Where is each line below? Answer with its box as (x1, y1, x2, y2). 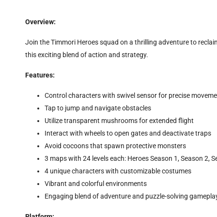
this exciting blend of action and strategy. (25, 51, 148, 59)
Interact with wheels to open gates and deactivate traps (45, 129, 211, 138)
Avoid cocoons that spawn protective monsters (45, 142, 186, 150)
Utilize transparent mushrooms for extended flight (45, 117, 194, 125)
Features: (25, 71, 55, 79)
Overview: (25, 18, 56, 26)
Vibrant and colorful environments (45, 180, 147, 188)
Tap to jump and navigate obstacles (45, 104, 151, 112)
